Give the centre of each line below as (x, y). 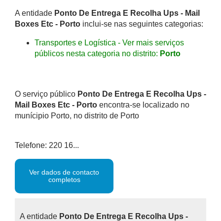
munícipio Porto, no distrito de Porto (77, 116)
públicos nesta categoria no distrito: (97, 54)
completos (64, 180)
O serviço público (46, 94)
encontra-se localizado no (143, 105)
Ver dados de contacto (64, 172)
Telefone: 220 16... (47, 145)
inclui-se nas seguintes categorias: (142, 24)
